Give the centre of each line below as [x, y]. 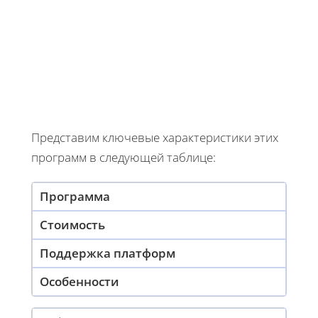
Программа [75, 196]
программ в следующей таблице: [124, 157]
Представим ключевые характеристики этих [155, 137]
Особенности [79, 281]
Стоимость [72, 224]
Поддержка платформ [108, 253]
